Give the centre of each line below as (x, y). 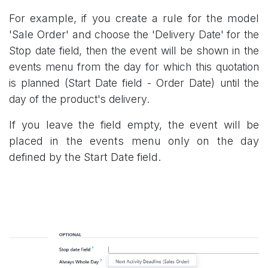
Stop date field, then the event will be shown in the (134, 50)
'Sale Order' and (52, 34)
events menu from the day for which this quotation (134, 66)
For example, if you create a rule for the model (134, 18)
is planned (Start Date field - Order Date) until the (134, 83)
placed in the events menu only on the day (134, 141)
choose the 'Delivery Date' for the (177, 34)
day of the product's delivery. (79, 99)
